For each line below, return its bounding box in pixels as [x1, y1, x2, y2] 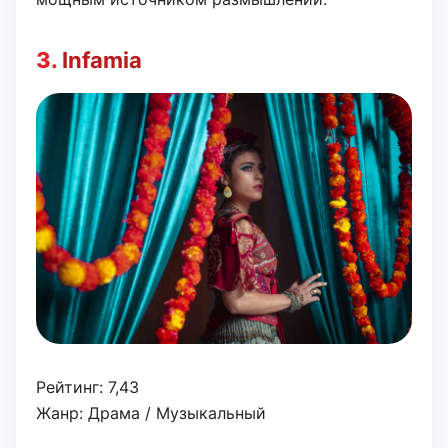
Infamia [62, 47, 142, 74]
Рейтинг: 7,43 [36, 377, 139, 398]
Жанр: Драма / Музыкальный [36, 403, 266, 424]
